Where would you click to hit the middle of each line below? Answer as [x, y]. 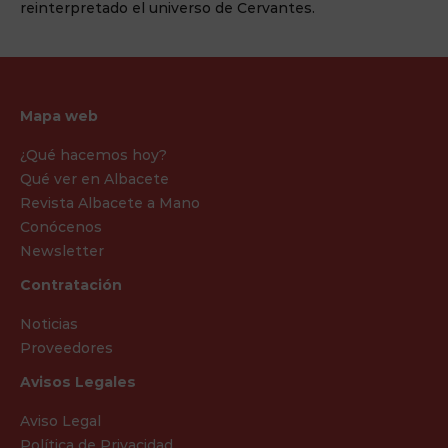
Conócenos [61, 226]
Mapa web [59, 115]
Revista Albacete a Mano [110, 202]
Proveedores [66, 347]
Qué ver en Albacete [94, 178]
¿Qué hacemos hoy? [93, 154]
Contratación [71, 284]
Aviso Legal [60, 420]
